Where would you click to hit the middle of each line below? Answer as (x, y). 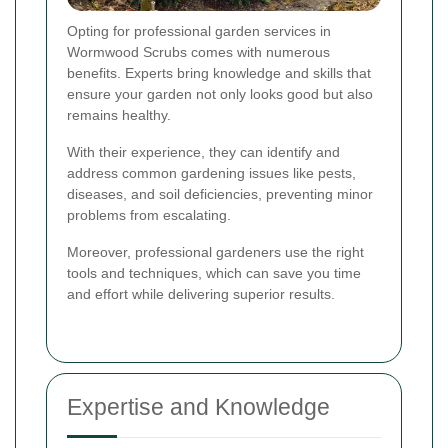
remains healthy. (119, 115)
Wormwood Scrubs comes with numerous (198, 52)
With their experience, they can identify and (203, 152)
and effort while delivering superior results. (201, 294)
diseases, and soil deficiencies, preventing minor (220, 194)
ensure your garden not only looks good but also (220, 94)
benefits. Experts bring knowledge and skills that (219, 73)
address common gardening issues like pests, (211, 173)
